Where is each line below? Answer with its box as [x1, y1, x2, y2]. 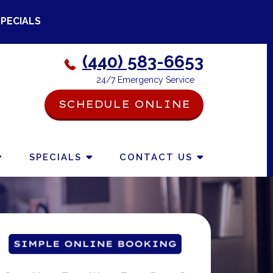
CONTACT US [119, 152, 193, 163]
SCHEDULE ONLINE [58, 97, 190, 110]
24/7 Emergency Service [96, 75, 194, 85]
